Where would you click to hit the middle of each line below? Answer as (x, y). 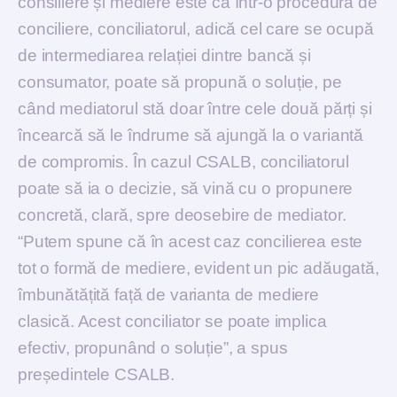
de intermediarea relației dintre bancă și (164, 55)
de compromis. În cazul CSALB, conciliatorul (183, 161)
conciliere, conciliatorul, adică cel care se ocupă (196, 28)
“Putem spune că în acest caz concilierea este (191, 241)
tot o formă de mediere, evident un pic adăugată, (198, 268)
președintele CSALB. (97, 374)
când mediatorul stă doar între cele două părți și (195, 108)
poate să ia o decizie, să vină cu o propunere (186, 188)
